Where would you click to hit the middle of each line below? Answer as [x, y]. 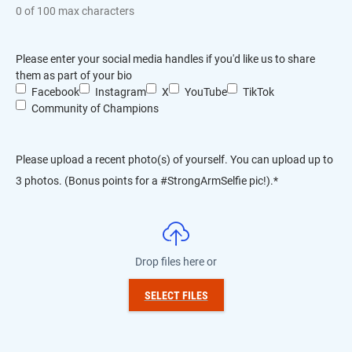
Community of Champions [95, 108]
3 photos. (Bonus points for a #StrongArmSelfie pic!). [145, 181]
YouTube [206, 92]
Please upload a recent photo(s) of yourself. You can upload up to [174, 159]
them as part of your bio [74, 75]
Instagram [121, 92]
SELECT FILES [176, 295]
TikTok [258, 92]
